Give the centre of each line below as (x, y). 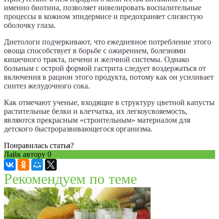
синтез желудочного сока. (47, 86)
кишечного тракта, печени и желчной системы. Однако (97, 60)
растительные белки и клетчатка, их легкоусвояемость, (96, 111)
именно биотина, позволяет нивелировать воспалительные (103, 8)
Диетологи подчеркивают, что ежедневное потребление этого (108, 42)
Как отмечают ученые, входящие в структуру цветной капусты (109, 103)
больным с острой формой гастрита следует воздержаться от (105, 68)
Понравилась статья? (39, 146)
